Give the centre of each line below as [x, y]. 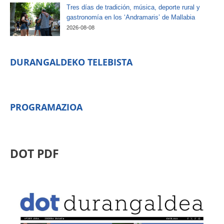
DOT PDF [34, 153]
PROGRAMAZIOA [46, 107]
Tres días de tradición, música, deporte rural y [133, 7]
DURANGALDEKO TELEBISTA [71, 62]
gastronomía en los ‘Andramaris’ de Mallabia [131, 17]
